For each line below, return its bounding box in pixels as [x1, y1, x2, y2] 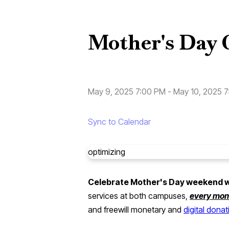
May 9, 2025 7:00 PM [88, 86, 166, 97]
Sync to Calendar [88, 116, 151, 127]
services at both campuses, [88, 190, 190, 201]
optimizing [88, 146, 125, 157]
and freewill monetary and [88, 204, 184, 215]
